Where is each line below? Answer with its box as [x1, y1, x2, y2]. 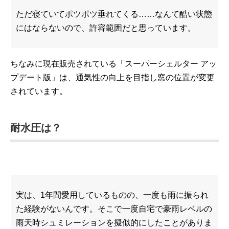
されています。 [10, 87, 67, 96]
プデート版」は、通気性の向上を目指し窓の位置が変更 [10, 73, 215, 82]
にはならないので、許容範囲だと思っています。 [16, 24, 196, 32]
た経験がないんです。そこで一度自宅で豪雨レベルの [16, 204, 212, 213]
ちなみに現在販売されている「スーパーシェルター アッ [10, 59, 217, 68]
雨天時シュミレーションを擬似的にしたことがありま [16, 218, 212, 227]
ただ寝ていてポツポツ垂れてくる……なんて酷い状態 [16, 10, 212, 18]
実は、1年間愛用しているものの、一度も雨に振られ [16, 191, 209, 199]
